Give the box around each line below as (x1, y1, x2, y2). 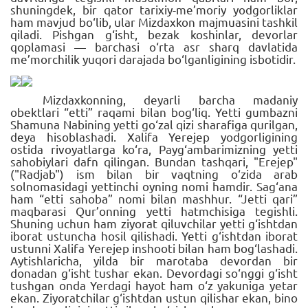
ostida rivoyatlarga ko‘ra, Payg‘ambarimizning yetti (10, 141, 298, 156)
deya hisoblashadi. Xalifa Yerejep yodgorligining (10, 129, 298, 144)
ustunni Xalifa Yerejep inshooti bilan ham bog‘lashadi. (10, 240, 298, 255)
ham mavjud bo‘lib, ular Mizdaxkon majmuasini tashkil (10, 14, 298, 29)
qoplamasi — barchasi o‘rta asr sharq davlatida (10, 38, 298, 54)
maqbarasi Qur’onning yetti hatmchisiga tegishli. (10, 203, 298, 218)
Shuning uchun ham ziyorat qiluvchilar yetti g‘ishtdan (10, 215, 298, 230)
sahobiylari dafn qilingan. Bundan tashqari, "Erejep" (10, 153, 298, 168)
